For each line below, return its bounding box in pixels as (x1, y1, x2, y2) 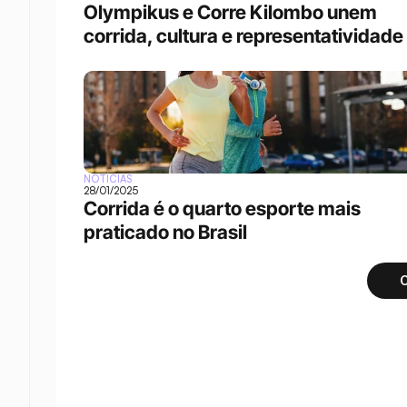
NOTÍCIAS (84, 173, 133, 185)
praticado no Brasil (84, 221, 247, 243)
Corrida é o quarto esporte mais (84, 197, 361, 220)
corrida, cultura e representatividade (84, 25, 403, 47)
